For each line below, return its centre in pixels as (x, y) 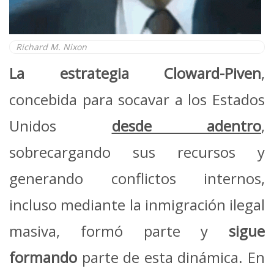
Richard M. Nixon (51, 46)
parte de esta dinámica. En (171, 257)
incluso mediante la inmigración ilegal (137, 204)
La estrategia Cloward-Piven (135, 73)
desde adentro (186, 125)
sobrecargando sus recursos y (137, 152)
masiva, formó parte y (119, 231)
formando (43, 257)
